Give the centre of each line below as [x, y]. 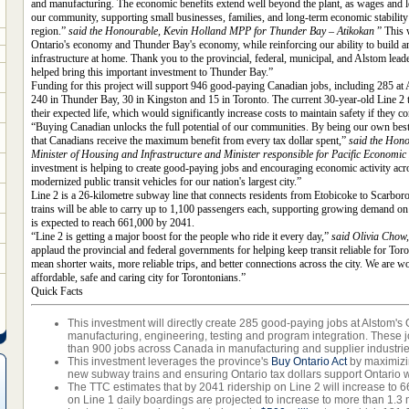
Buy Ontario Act [309, 362]
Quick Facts [57, 291]
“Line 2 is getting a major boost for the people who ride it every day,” [181, 236]
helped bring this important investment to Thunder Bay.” [152, 72]
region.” [50, 31]
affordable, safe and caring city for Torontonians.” [138, 278]
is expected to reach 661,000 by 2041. [113, 223]
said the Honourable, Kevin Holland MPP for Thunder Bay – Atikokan [221, 31]
